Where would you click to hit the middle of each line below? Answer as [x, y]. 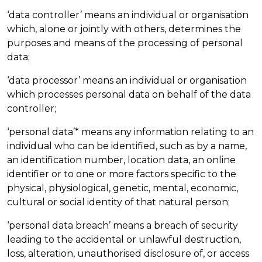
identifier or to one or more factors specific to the [122, 174]
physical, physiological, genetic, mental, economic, [123, 188]
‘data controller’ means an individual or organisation [128, 15]
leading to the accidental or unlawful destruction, [124, 239]
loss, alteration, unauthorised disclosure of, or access [128, 254]
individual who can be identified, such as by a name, [127, 146]
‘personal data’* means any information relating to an [130, 132]
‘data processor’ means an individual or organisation [127, 80]
